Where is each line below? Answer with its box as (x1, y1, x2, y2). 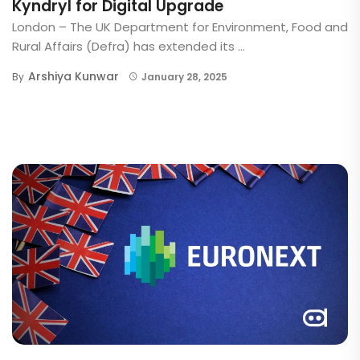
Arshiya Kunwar (28, 67, 119, 84)
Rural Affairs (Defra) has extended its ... (12, 37, 245, 55)
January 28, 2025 (141, 69, 227, 84)
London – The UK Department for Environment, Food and (12, 18, 348, 35)
